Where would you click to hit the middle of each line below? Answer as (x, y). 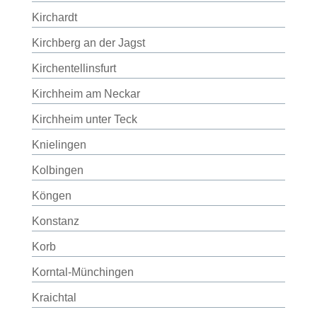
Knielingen (59, 145)
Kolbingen (57, 170)
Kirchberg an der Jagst (88, 43)
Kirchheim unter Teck (84, 119)
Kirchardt (54, 17)
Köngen (51, 196)
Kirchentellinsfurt (74, 68)
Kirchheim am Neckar (86, 94)
